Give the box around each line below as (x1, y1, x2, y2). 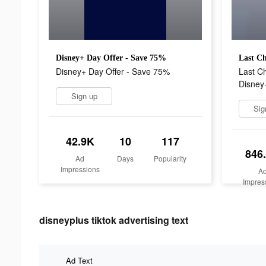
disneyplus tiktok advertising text (39, 213, 188, 227)
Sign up (71, 90, 97, 102)
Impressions (60, 163, 100, 174)
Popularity (154, 153, 187, 163)
